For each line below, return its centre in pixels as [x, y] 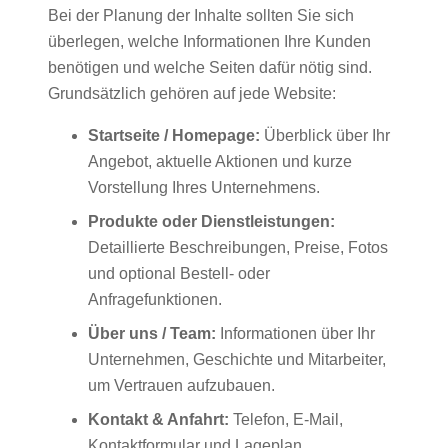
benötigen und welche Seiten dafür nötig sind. [210, 68]
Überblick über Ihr [325, 136]
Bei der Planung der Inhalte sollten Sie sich [201, 16]
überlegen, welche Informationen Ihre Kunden [209, 42]
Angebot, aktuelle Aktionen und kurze [220, 162]
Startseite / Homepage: [174, 136]
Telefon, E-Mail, [286, 420]
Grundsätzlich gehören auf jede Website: [192, 94]
